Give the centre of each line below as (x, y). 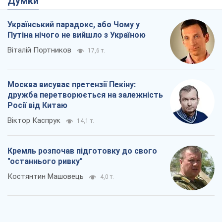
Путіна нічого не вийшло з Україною (77, 35)
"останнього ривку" (45, 162)
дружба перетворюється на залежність (85, 95)
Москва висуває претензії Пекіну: (72, 85)
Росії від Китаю (37, 106)
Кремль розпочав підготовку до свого (82, 151)
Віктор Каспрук (34, 121)
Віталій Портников (39, 50)
